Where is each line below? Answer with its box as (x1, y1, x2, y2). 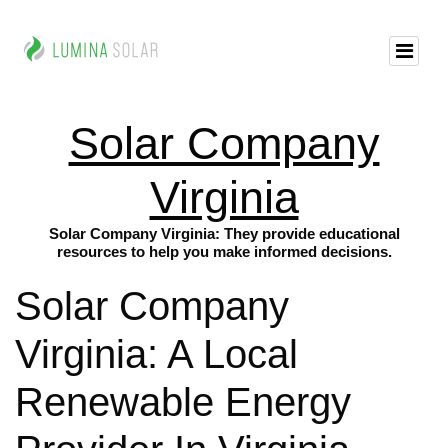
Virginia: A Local (15, 332, 298, 377)
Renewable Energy (15, 380, 351, 425)
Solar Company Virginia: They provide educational (48, 225, 400, 242)
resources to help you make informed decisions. (56, 243, 392, 260)
